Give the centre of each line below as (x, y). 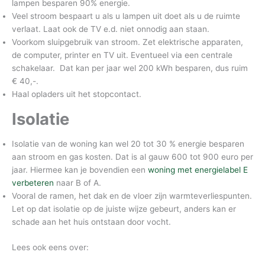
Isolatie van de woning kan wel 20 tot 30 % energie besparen (128, 144)
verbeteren (33, 183)
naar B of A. (79, 183)
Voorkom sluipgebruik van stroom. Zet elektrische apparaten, (127, 42)
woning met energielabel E (198, 170)
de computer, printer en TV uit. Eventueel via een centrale (122, 55)
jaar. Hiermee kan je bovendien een (80, 170)
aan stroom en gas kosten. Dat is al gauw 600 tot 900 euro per (132, 157)
